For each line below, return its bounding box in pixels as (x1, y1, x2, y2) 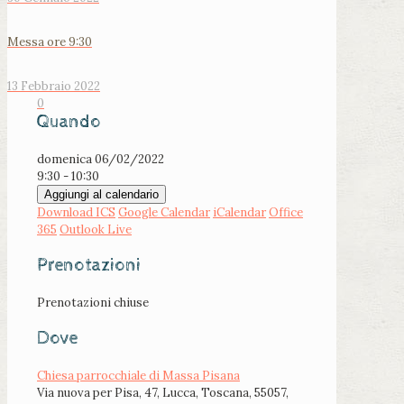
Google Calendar (118, 205, 210, 221)
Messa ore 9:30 (7, 34, 92, 50)
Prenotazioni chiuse (37, 295, 149, 311)
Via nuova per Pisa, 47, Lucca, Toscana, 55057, (37, 385, 289, 401)
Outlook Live (60, 222, 132, 238)
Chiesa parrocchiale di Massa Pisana (37, 368, 240, 384)
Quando (37, 112, 101, 133)
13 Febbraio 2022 (7, 78, 100, 95)
